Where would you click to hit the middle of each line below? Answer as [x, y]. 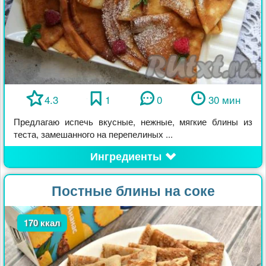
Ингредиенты [126, 156]
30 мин [225, 99]
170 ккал [42, 222]
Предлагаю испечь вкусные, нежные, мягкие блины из [133, 121]
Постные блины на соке [133, 190]
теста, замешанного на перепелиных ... [93, 134]
